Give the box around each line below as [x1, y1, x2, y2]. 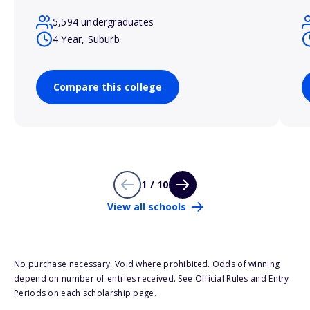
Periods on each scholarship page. [14, 287, 156, 300]
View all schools [107, 200, 186, 214]
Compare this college [53, 80, 163, 94]
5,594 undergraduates [53, 15, 154, 29]
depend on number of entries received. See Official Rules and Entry [14, 273, 289, 285]
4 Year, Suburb [53, 32, 120, 46]
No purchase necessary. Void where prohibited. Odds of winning [14, 258, 280, 271]
